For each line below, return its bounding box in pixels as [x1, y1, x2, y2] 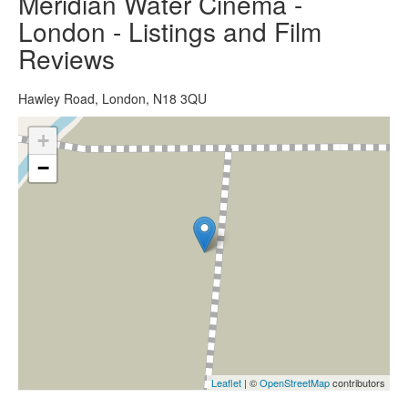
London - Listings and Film [18, 12, 321, 49]
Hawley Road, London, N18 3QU [18, 88, 207, 107]
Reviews [18, 39, 115, 76]
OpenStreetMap [260, 374, 330, 390]
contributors [330, 374, 385, 390]
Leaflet [211, 374, 241, 390]
